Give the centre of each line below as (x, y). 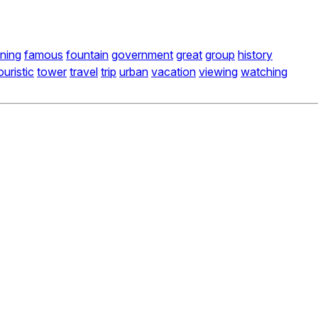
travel (84, 72)
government (142, 55)
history (255, 55)
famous (44, 55)
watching (264, 72)
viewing (218, 72)
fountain (87, 55)
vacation (174, 72)
